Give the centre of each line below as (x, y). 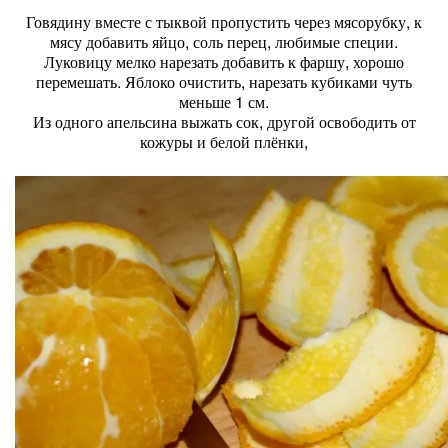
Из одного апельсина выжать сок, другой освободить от (224, 121)
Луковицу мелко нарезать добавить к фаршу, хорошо (224, 61)
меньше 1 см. (224, 101)
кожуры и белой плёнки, (224, 141)
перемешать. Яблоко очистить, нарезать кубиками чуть (224, 81)
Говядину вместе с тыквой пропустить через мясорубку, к (224, 21)
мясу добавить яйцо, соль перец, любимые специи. (224, 41)
